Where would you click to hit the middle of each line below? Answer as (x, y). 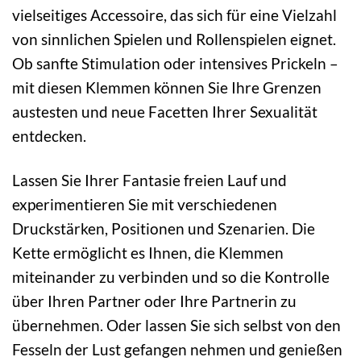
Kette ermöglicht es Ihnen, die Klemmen (148, 253)
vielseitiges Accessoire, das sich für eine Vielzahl (174, 15)
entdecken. (49, 136)
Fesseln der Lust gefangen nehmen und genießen (177, 350)
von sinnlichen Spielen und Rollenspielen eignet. (174, 39)
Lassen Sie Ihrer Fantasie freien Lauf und (149, 180)
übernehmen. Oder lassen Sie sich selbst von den (176, 326)
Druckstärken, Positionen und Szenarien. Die (164, 229)
